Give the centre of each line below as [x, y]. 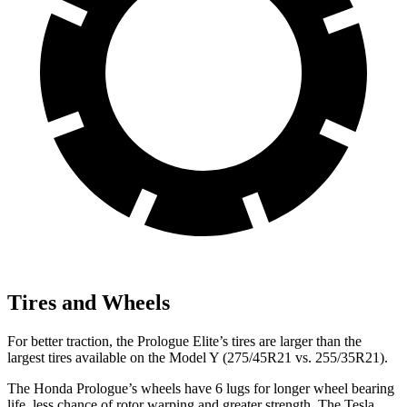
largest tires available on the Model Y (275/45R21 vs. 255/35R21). [198, 358]
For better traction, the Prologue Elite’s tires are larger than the [184, 342]
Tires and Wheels [89, 303]
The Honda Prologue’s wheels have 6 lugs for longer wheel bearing [201, 389]
